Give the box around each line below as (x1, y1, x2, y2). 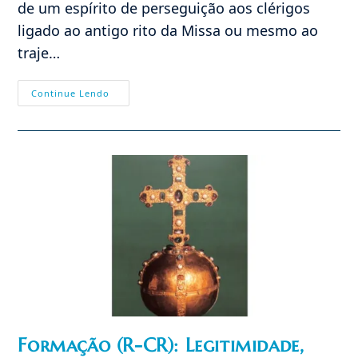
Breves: (109, 85, 154, 101)
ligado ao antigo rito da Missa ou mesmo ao (18, 20, 319, 40)
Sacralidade (109, 152, 181, 168)
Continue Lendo (31, 86, 110, 99)
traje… (18, 42, 61, 62)
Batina (109, 174, 149, 190)
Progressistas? (109, 141, 197, 157)
